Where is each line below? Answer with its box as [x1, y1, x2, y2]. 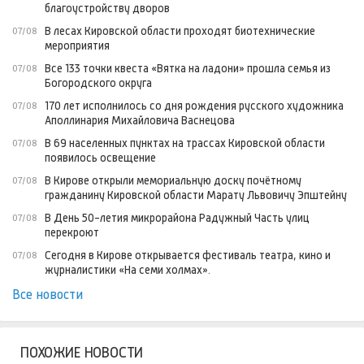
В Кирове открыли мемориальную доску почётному [45, 174, 301, 188]
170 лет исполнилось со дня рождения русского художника [45, 99, 344, 113]
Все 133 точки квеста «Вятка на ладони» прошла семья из [45, 62, 331, 76]
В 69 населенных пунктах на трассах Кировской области [45, 136, 325, 150]
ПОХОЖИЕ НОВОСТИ [20, 344, 144, 362]
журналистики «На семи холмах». [45, 263, 210, 277]
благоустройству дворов [45, 2, 170, 15]
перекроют [45, 226, 99, 240]
